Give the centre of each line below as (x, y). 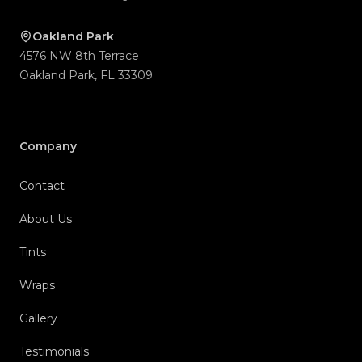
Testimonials (54, 352)
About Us (46, 219)
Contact (42, 186)
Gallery (38, 319)
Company (48, 147)
